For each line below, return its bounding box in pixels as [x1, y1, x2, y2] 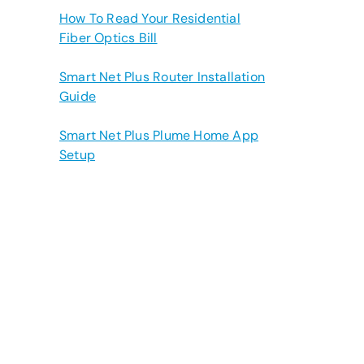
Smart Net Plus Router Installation [59, 68, 266, 85]
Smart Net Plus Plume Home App [59, 127, 259, 144]
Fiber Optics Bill [59, 29, 158, 46]
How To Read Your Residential [59, 10, 240, 27]
